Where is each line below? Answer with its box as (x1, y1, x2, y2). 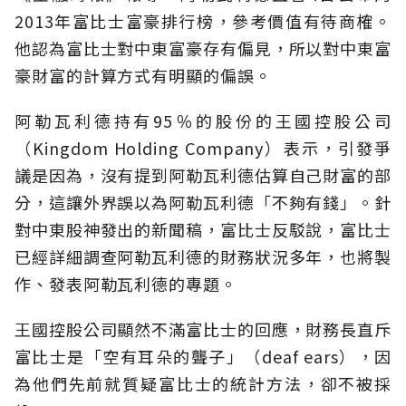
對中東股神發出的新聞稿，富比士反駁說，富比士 (14, 217, 391, 242)
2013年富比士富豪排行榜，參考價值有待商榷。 (14, 9, 391, 34)
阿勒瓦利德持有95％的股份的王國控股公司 (14, 109, 391, 133)
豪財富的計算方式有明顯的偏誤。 (14, 63, 272, 88)
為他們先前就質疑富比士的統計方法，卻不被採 (14, 372, 391, 396)
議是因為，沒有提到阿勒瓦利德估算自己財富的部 (14, 163, 391, 188)
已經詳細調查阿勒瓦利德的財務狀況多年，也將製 (14, 245, 391, 269)
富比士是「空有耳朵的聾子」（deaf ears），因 (14, 344, 391, 369)
